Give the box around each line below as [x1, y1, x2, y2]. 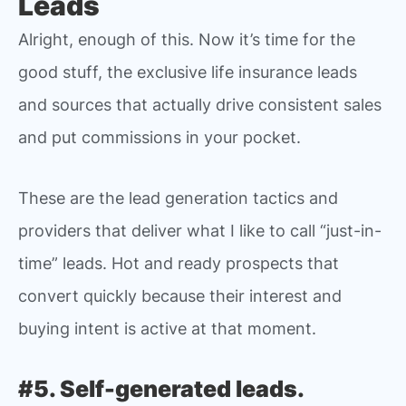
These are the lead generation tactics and [18, 188, 338, 208]
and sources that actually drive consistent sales [18, 94, 382, 114]
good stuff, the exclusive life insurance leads [18, 62, 357, 82]
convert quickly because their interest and [18, 286, 342, 306]
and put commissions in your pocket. [18, 127, 301, 147]
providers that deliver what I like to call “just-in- [18, 221, 382, 241]
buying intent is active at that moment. [18, 319, 316, 339]
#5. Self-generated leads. [18, 374, 304, 402]
